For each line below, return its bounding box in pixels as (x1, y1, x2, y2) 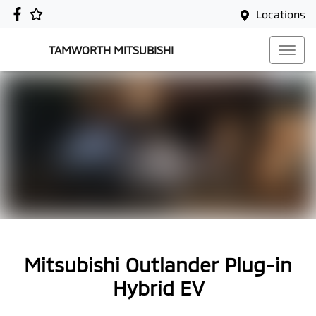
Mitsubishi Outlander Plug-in (24, 253, 292, 276)
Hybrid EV (112, 276, 204, 300)
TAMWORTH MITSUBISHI (49, 43, 174, 56)
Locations (256, 7, 305, 20)
